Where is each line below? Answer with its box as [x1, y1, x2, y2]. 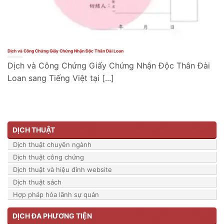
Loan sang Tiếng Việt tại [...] [7, 73, 114, 83]
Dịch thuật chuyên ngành [13, 140, 91, 148]
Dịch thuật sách [13, 177, 61, 186]
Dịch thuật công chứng [13, 152, 84, 161]
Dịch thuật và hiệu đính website [13, 165, 112, 173]
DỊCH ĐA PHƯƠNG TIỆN [12, 211, 92, 220]
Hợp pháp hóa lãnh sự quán [13, 190, 99, 198]
